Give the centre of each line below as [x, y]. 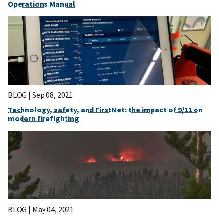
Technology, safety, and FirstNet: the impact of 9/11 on [105, 110]
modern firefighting [44, 119]
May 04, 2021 [53, 209]
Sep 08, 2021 [53, 95]
